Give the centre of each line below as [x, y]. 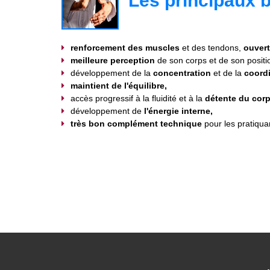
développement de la [112, 73]
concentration [182, 73]
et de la [228, 73]
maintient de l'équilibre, [119, 85]
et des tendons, [212, 47]
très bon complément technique [136, 123]
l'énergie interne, [177, 111]
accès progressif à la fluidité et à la [138, 98]
